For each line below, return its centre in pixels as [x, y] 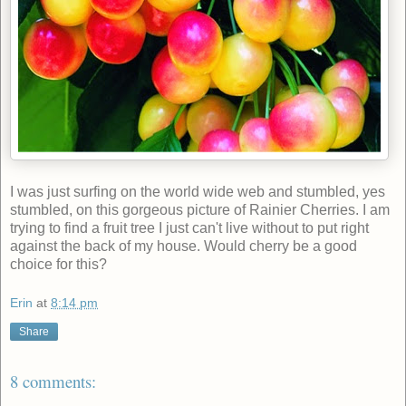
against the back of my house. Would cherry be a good [184, 246]
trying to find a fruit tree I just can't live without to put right [189, 227]
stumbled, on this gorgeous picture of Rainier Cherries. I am [200, 209]
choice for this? [58, 264]
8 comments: [53, 382]
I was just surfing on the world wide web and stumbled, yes [198, 191]
